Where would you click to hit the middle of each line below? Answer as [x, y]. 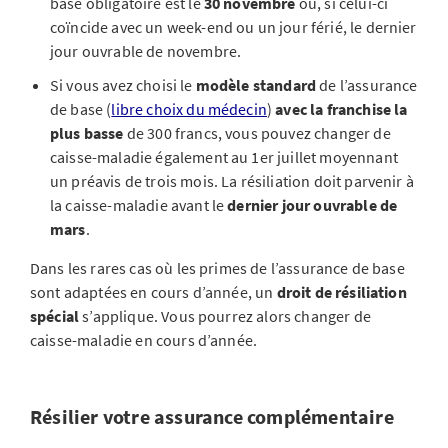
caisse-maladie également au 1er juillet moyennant [224, 157]
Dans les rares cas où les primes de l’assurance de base [217, 268]
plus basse [87, 133]
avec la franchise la [341, 109]
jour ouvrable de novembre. [146, 51]
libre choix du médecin [189, 109]
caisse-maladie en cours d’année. [144, 340]
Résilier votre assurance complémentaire [212, 416]
